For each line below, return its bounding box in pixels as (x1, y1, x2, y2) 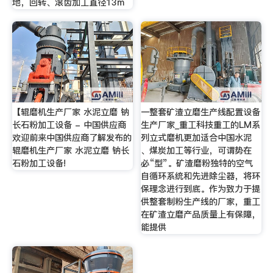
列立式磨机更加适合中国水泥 (141, 132, 252, 144)
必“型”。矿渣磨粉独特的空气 (141, 157, 253, 170)
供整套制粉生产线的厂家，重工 (141, 196, 261, 208)
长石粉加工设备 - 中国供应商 (12, 119, 126, 132)
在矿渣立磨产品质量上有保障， (141, 208, 261, 221)
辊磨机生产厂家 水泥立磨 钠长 (12, 144, 129, 157)
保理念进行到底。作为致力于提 (141, 183, 261, 196)
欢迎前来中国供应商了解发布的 (12, 132, 132, 144)
